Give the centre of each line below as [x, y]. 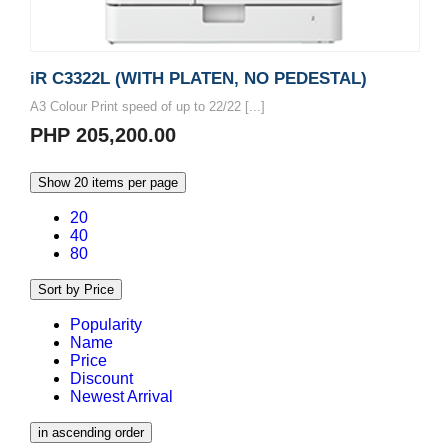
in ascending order [91, 432]
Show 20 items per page [108, 182]
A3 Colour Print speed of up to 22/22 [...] [147, 106]
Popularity [106, 324]
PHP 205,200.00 [103, 134]
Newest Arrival [121, 396]
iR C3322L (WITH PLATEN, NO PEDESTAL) [198, 78]
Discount [101, 378]
